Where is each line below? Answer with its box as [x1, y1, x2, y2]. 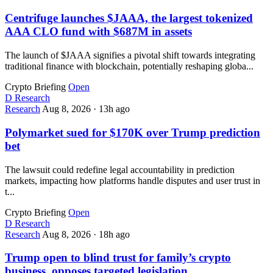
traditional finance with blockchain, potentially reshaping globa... [5, 61, 253, 72]
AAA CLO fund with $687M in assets [5, 25, 192, 38]
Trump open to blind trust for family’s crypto [5, 251, 231, 264]
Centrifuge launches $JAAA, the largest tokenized [5, 12, 253, 25]
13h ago [99, 104, 130, 115]
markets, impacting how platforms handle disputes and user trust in [5, 175, 260, 186]
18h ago [99, 229, 130, 239]
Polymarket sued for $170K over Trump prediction [5, 126, 260, 139]
